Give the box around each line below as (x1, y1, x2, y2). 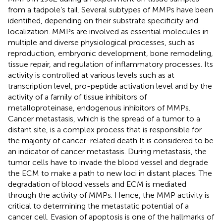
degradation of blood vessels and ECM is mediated (8, 179, 186, 189)
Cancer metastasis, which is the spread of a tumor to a (8, 113, 200, 123)
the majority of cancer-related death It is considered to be (8, 135, 214, 145)
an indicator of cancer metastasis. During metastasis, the (8, 146, 207, 156)
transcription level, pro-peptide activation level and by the (8, 81, 212, 91)
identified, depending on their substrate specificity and (8, 15, 198, 25)
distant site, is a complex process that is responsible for (8, 124, 202, 134)
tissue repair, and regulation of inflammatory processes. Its (8, 59, 213, 69)
